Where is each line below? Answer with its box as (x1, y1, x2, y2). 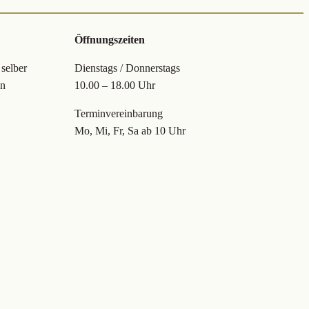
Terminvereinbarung (74, 108, 163, 120)
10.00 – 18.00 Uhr (74, 79, 155, 92)
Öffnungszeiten (74, 34, 145, 46)
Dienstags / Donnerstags (74, 62, 180, 74)
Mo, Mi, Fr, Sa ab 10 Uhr (74, 125, 186, 137)
